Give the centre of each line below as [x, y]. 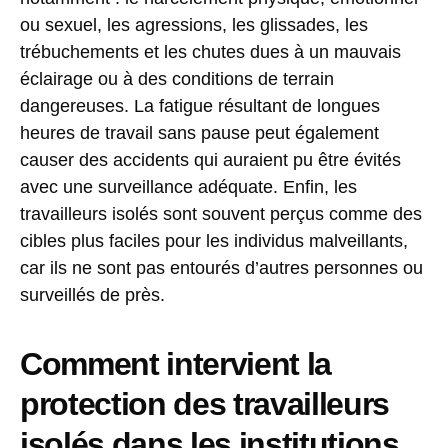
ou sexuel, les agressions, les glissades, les [194, 25]
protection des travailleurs [205, 404]
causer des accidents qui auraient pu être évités [210, 160]
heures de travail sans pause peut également [199, 133]
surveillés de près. [92, 295]
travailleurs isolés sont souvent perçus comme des [221, 214]
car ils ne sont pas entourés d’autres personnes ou [221, 268]
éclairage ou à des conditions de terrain [177, 79]
